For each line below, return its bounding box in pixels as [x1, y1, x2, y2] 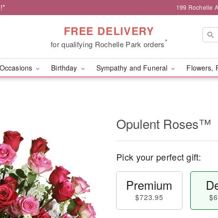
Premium [126, 176, 173, 193]
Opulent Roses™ [116, 114, 211, 132]
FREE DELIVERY [63, 22, 155, 38]
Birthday [51, 63, 79, 73]
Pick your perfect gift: [116, 150, 201, 163]
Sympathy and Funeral [96, 63, 170, 73]
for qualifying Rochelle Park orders [51, 38, 165, 49]
